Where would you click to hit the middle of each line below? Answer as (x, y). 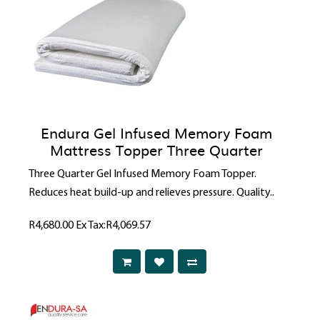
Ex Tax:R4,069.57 (113, 226)
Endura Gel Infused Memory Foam (156, 132)
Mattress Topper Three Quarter (156, 150)
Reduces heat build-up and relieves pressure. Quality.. (151, 193)
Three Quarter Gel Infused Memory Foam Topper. (142, 175)
